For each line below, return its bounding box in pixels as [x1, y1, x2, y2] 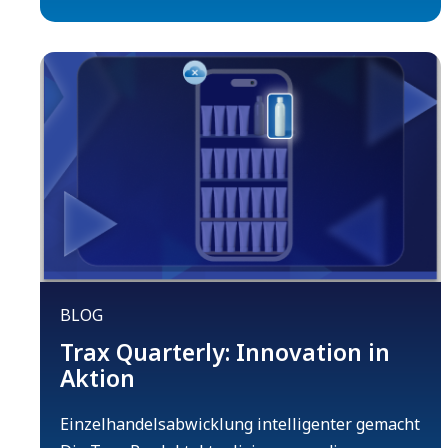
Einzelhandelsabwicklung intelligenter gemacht [60, 413, 420, 436]
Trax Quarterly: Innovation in [60, 336, 390, 369]
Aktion [60, 362, 135, 395]
